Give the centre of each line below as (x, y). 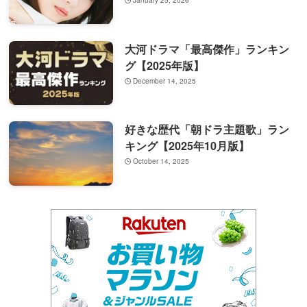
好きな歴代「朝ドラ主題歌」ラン (207, 130)
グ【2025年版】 (164, 65)
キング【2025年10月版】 (187, 146)
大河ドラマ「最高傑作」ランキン (207, 49)
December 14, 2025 (165, 81)
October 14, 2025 (161, 161)
